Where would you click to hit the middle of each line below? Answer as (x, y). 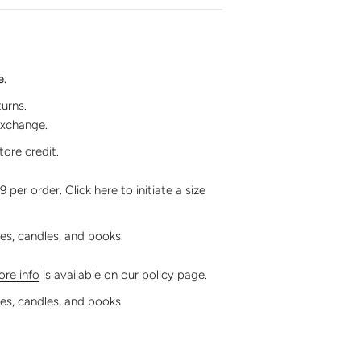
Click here (91, 190)
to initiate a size (162, 190)
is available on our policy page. (123, 274)
